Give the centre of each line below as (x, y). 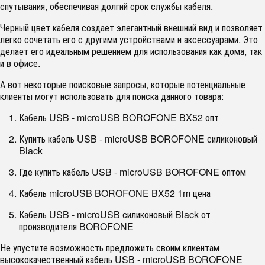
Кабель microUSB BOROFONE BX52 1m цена (115, 193)
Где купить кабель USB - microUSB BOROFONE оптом (132, 172)
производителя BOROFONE (76, 226)
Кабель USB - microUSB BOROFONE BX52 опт (119, 117)
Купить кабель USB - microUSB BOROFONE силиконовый (138, 139)
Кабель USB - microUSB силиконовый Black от (115, 214)
